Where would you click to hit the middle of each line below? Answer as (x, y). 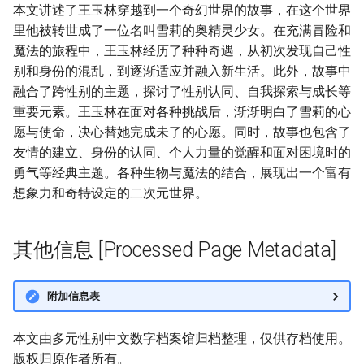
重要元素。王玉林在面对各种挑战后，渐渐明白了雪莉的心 (182, 112)
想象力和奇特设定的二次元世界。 (110, 193)
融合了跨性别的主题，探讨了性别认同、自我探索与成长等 (182, 91)
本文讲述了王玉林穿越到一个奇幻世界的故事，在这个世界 (182, 10)
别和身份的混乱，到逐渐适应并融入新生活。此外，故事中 (182, 71)
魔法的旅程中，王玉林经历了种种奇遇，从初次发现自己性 (182, 51)
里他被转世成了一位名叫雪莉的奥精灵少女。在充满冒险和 (182, 30)
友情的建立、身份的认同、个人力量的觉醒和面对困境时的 (182, 152)
